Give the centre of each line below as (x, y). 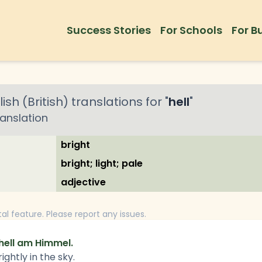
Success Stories (109, 30)
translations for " (118, 102)
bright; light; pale (102, 163)
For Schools (191, 30)
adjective (83, 182)
